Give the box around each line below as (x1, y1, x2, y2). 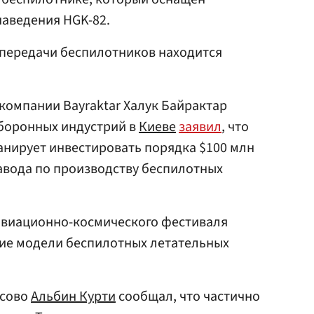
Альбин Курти (31, 287, 116, 306)
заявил (179, 117, 221, 137)
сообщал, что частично (116, 287, 260, 306)
